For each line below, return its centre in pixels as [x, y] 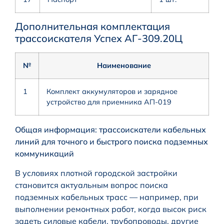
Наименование [124, 65]
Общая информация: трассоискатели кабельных [110, 129]
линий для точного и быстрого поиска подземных [111, 141]
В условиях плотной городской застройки [96, 173]
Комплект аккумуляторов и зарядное [112, 91]
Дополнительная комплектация [92, 26]
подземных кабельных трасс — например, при [107, 197]
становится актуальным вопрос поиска [91, 185]
